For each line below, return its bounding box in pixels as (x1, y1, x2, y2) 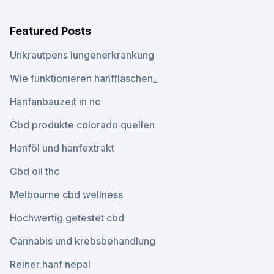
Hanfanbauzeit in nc (10, 95, 100, 108)
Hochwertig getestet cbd (10, 212, 124, 224)
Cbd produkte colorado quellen (10, 119, 155, 131)
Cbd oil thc (10, 165, 59, 177)
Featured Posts (10, 24, 91, 37)
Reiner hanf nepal (10, 258, 91, 270)
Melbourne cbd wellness (10, 188, 123, 201)
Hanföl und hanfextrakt (10, 142, 114, 154)
